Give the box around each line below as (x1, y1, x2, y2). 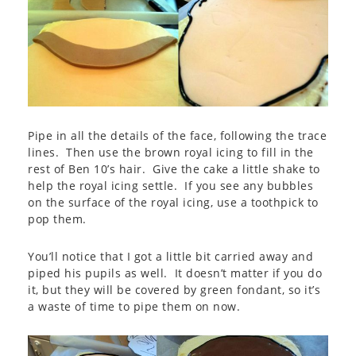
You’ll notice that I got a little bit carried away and (28, 249, 313, 265)
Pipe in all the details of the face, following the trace (28, 128, 327, 144)
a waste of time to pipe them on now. (28, 299, 240, 315)
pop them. (28, 211, 87, 227)
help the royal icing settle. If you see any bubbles (28, 178, 313, 194)
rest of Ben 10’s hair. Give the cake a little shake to (28, 161, 320, 177)
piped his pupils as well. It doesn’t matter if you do (28, 265, 322, 281)
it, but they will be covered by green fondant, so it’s (28, 282, 320, 298)
